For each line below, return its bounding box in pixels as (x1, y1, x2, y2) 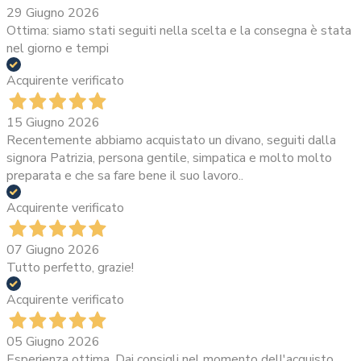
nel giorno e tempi (6, 39, 109, 58)
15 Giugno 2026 (6, 114, 100, 132)
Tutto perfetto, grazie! (6, 259, 134, 277)
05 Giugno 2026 (6, 333, 100, 351)
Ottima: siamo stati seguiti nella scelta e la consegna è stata (6, 22, 351, 40)
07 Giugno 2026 (6, 241, 100, 259)
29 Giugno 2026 (6, 4, 100, 23)
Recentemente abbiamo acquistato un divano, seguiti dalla (6, 131, 336, 150)
